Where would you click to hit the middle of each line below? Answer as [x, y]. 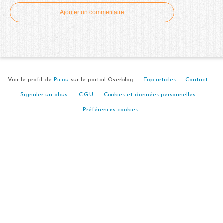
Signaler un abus [45, 94]
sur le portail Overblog [101, 79]
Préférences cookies [110, 109]
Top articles [160, 79]
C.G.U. [86, 94]
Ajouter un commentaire [92, 12]
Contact [196, 79]
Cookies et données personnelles [149, 94]
